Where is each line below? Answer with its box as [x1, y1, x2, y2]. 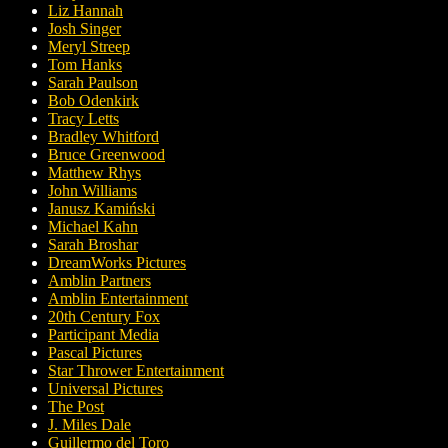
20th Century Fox [48, 308, 160, 326]
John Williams [48, 182, 137, 200]
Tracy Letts [48, 110, 119, 128]
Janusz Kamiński [48, 200, 155, 218]
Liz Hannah [48, 2, 123, 20]
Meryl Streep [48, 38, 130, 56]
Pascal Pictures [48, 344, 142, 362]
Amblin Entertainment [48, 290, 188, 308]
